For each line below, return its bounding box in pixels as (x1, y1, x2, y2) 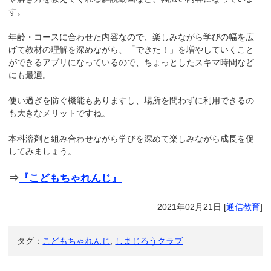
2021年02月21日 (157, 202, 221, 212)
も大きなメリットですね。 (8, 108, 111, 119)
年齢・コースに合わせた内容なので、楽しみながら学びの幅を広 (8, 32, 255, 42)
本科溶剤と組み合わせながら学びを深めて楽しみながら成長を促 (8, 134, 255, 144)
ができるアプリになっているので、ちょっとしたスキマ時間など (8, 57, 255, 68)
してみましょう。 (8, 146, 77, 157)
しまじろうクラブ (115, 236, 183, 246)
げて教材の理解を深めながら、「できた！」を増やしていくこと (8, 45, 255, 55)
